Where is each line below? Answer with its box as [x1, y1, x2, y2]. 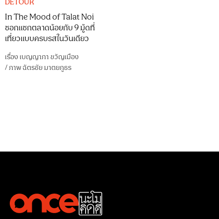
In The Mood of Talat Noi [5, 11, 94, 23]
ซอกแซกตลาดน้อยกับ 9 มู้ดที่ [5, 22, 95, 34]
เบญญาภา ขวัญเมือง [20, 51, 79, 63]
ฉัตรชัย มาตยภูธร [22, 62, 71, 73]
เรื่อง [5, 51, 20, 63]
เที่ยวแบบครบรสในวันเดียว [5, 32, 89, 45]
